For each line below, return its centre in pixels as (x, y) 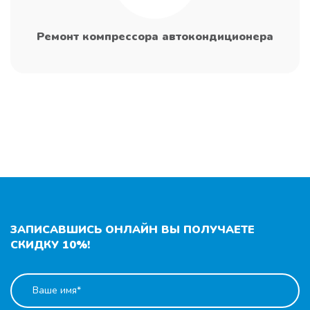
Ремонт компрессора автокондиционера (155, 37)
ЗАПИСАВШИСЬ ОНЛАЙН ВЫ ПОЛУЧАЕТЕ (133, 230)
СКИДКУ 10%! (50, 245)
